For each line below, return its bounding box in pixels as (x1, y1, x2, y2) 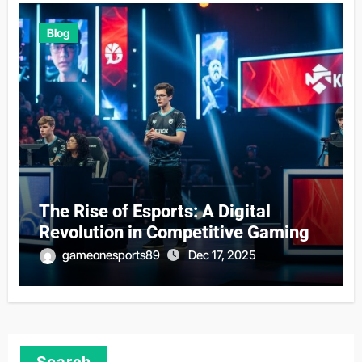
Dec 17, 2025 (187, 247, 256, 263)
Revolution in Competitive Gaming (38, 222, 309, 243)
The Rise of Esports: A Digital (38, 201, 271, 222)
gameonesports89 (61, 247, 162, 263)
